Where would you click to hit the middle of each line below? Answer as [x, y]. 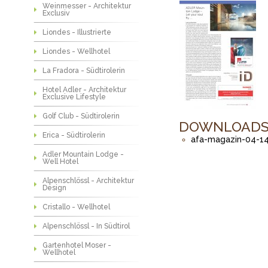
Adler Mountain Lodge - [83, 154]
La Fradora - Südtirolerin [84, 71]
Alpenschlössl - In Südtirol [86, 226]
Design [55, 188]
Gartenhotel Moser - [77, 245]
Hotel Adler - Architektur [85, 90]
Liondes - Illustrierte [77, 32]
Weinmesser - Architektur [87, 6]
